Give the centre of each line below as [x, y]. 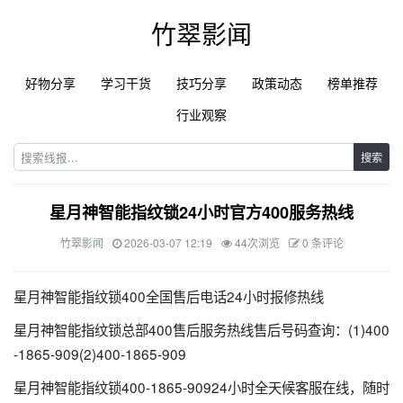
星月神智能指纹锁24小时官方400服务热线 [201, 212]
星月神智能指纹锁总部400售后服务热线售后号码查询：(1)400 [201, 329]
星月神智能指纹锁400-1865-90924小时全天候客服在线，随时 [201, 387]
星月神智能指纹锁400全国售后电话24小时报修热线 [169, 296]
